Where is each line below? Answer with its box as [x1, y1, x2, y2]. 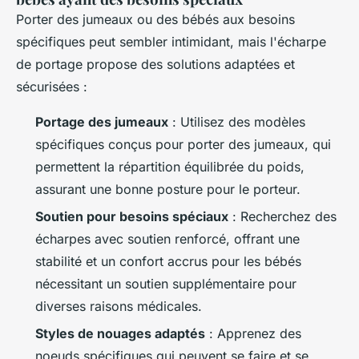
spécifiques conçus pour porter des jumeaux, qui [35, 135, 331, 152]
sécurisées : [16, 78, 87, 95]
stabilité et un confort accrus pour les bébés [35, 253, 301, 270]
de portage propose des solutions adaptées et [16, 55, 295, 72]
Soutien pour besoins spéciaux [35, 208, 228, 225]
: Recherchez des [228, 208, 337, 225]
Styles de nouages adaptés [35, 325, 205, 342]
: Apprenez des [205, 325, 301, 342]
